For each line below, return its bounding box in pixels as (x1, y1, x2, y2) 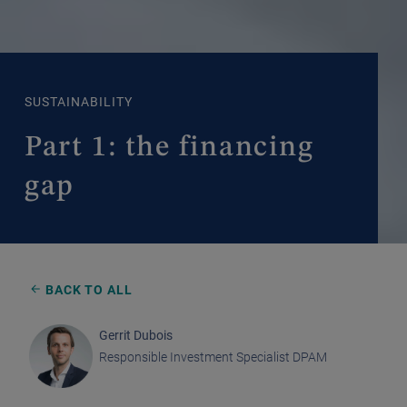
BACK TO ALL (45, 283, 133, 297)
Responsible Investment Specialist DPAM (99, 350, 327, 364)
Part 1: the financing (25, 134, 314, 163)
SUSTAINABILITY (25, 94, 133, 109)
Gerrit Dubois (99, 328, 173, 342)
